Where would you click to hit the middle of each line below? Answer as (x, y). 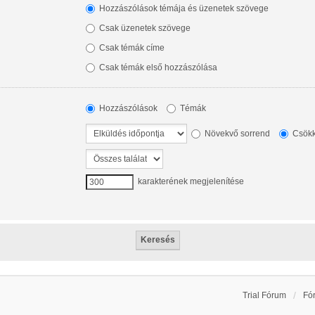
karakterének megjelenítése (189, 181)
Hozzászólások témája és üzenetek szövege (182, 8)
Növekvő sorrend (236, 133)
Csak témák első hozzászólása (157, 67)
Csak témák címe (130, 47)
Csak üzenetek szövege (143, 28)
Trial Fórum (264, 295)
